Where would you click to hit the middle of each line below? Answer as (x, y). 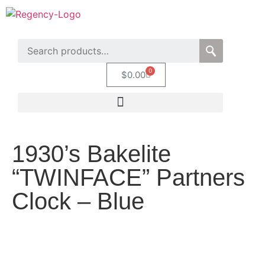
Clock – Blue (78, 201)
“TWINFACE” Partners (128, 177)
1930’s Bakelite (91, 153)
